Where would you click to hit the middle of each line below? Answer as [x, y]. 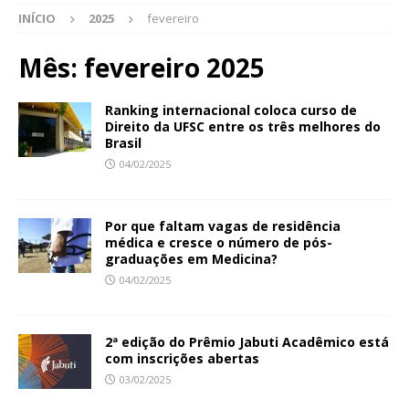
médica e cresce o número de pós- [219, 243]
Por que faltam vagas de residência [223, 226]
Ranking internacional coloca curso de [231, 110]
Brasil [123, 143]
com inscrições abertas [182, 359]
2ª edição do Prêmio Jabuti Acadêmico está [247, 342]
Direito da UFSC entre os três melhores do [243, 127]
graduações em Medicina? [191, 259]
